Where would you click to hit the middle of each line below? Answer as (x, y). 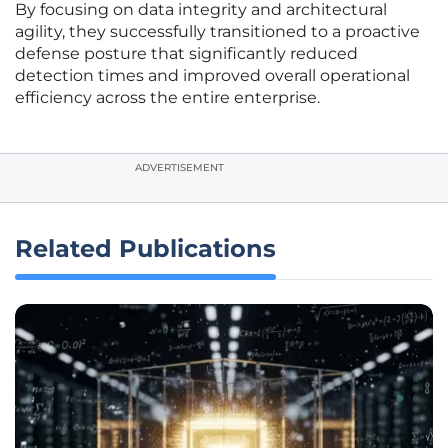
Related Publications (145, 249)
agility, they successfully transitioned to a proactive (217, 32)
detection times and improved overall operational (212, 76)
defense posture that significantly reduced (186, 54)
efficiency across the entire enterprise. (167, 98)
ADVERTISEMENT (179, 168)
